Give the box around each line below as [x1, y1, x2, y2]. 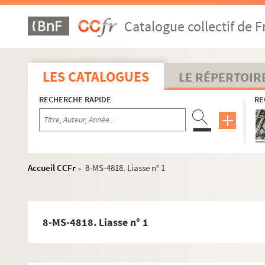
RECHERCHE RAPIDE [39, 94, 111, 105]
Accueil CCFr [28, 162, 76, 173]
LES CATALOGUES [43, 67, 149, 86]
